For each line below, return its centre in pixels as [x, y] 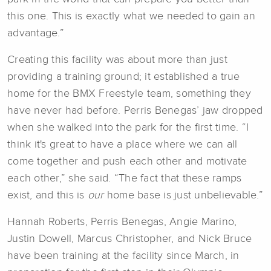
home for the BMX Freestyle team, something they [129, 94]
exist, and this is [47, 196]
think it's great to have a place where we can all [122, 145]
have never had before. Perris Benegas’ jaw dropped [135, 111]
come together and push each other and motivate [127, 162]
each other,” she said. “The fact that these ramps [125, 179]
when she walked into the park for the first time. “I [128, 128]
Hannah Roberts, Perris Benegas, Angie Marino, [122, 222]
